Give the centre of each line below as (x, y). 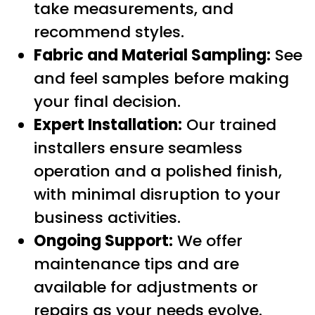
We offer (208, 240)
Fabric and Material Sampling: (152, 55)
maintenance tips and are (136, 264)
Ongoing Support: (103, 240)
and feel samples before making (161, 78)
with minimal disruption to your (157, 194)
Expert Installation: (108, 124)
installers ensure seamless (138, 148)
